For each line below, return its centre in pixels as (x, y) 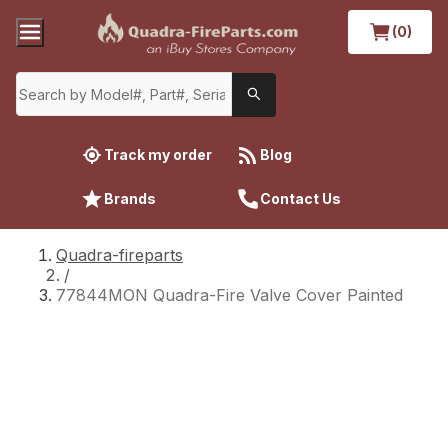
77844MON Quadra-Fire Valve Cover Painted (229, 294)
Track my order (158, 154)
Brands (130, 198)
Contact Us (300, 198)
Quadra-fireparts (119, 254)
